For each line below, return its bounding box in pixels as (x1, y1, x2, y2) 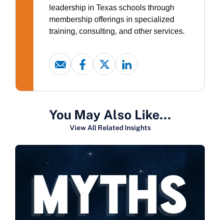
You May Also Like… (49, 107, 171, 123)
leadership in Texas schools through (49, 3, 174, 12)
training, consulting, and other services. (49, 27, 185, 36)
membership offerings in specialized (49, 15, 174, 24)
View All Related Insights (69, 124, 151, 132)
